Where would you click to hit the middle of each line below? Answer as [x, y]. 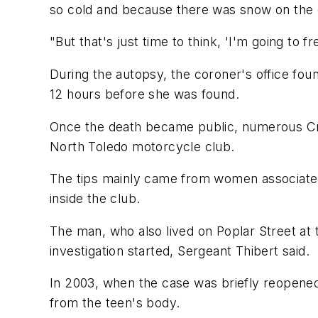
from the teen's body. [115, 303]
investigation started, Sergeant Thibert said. [180, 251]
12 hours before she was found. [144, 94]
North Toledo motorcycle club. [142, 146]
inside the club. [95, 199]
